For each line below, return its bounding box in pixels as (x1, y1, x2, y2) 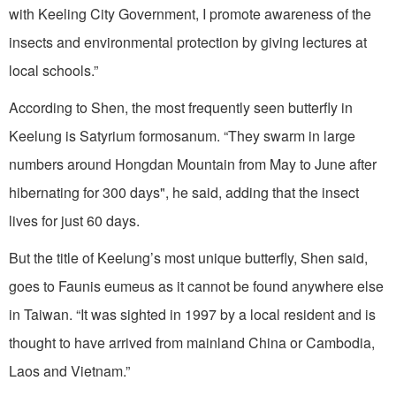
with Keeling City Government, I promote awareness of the (9, 4, 371, 25)
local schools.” (9, 60, 98, 81)
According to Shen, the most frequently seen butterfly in (9, 97, 353, 118)
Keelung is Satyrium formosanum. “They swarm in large (9, 126, 355, 147)
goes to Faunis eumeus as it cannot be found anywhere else (9, 276, 384, 297)
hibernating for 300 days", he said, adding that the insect (9, 182, 359, 203)
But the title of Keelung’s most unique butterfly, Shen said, (9, 247, 368, 269)
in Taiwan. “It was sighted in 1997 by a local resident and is (9, 304, 376, 325)
